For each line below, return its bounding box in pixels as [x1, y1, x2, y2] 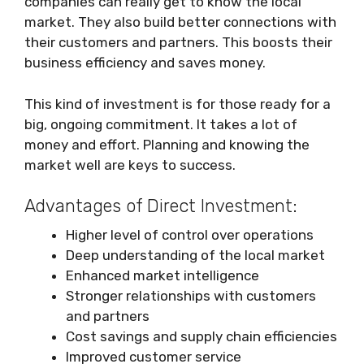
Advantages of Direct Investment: [24, 195, 297, 218]
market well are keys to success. [24, 156, 236, 173]
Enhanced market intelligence [66, 267, 259, 284]
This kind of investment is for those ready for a [24, 95, 331, 112]
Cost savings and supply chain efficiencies [66, 328, 337, 345]
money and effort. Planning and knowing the [24, 136, 310, 153]
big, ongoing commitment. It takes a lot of [24, 115, 297, 132]
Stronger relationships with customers [66, 288, 316, 305]
